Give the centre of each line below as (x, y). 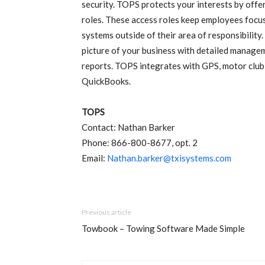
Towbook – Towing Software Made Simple (163, 229)
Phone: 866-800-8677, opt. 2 (140, 143)
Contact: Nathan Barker (128, 127)
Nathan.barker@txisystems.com (169, 158)
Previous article (106, 212)
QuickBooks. (106, 81)
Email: (94, 158)
